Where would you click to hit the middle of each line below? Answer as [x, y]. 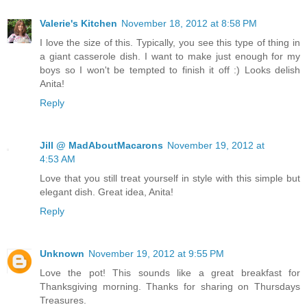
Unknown [62, 254]
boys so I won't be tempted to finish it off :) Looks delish [170, 70]
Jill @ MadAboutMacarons [101, 146]
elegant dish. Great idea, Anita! [107, 192]
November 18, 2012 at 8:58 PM [189, 24]
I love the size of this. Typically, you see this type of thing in [170, 43]
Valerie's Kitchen [78, 24]
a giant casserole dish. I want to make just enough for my [170, 57]
